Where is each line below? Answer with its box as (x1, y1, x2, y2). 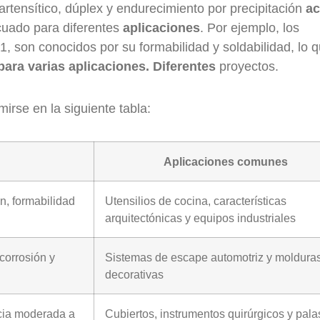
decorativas (105, 268, 164, 281)
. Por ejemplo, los (200, 21, 299, 35)
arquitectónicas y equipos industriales (105, 211, 296, 224)
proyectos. (216, 59, 279, 74)
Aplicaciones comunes (163, 155, 288, 168)
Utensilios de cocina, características (105, 194, 286, 207)
